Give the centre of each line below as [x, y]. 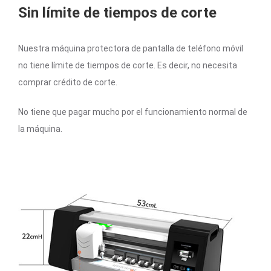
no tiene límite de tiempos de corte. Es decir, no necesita [128, 65]
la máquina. [40, 129]
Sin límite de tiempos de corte [117, 12]
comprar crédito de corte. [68, 82]
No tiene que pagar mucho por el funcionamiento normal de [133, 112]
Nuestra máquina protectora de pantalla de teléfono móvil [131, 48]
